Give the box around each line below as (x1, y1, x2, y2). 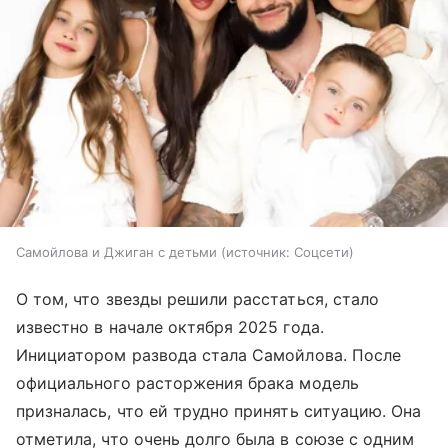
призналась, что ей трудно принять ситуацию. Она (16, 400, 422, 421)
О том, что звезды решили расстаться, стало (16, 288, 380, 309)
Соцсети (294, 243, 349, 260)
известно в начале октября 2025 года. (16, 316, 324, 337)
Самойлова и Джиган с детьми (16, 243, 217, 260)
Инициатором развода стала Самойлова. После (16, 344, 402, 365)
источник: (226, 243, 290, 260)
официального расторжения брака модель (16, 372, 359, 393)
